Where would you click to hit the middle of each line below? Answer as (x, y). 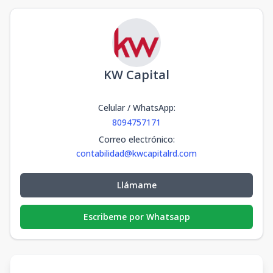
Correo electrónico (136, 139)
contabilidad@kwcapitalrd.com (136, 153)
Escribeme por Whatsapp (136, 217)
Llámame (136, 185)
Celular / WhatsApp (136, 108)
